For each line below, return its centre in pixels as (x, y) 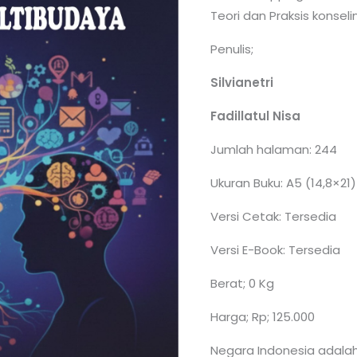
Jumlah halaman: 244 (274, 150)
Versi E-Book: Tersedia (275, 250)
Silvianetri (242, 83)
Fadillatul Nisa (255, 116)
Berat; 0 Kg (242, 284)
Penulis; (232, 49)
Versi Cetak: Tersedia (273, 217)
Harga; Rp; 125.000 (263, 317)
